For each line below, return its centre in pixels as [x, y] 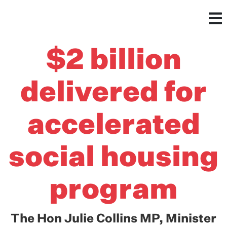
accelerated [113, 126]
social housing [113, 158]
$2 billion [113, 61]
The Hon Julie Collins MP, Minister [113, 219]
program [113, 191]
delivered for [113, 93]
